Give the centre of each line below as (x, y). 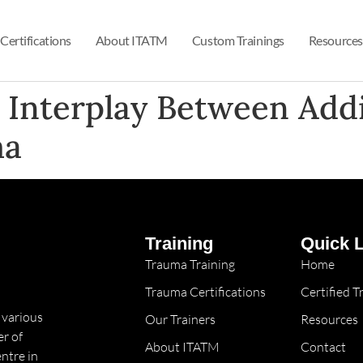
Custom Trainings (238, 40)
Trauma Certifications (205, 292)
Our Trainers (180, 320)
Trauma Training (190, 265)
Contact (323, 347)
